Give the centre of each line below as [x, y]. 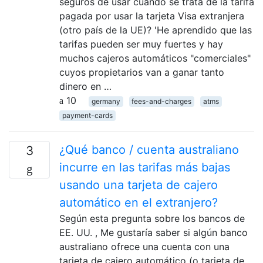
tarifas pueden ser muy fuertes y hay [141, 44]
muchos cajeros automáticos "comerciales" [155, 58]
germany [106, 101]
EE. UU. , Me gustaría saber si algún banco [154, 232]
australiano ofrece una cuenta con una [144, 246]
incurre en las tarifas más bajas [145, 167]
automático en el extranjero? [139, 202]
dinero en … [85, 86]
